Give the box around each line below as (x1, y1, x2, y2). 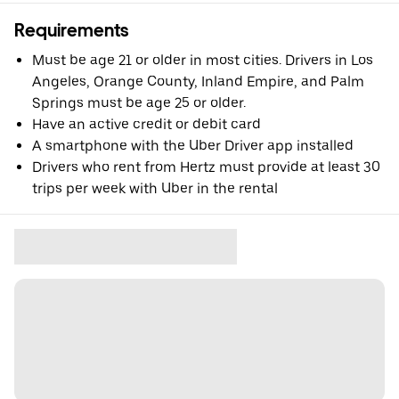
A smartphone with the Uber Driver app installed (32, 137, 354, 155)
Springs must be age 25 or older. (32, 94, 246, 112)
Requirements (14, 20, 128, 42)
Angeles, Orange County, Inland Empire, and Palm (32, 73, 364, 91)
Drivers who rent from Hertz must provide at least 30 (32, 159, 380, 176)
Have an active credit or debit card (32, 116, 261, 134)
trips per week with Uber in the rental (32, 180, 278, 198)
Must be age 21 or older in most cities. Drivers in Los (32, 52, 373, 69)
